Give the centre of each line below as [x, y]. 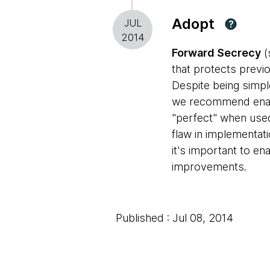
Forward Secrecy [216, 53]
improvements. [209, 167]
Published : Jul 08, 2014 [174, 218]
